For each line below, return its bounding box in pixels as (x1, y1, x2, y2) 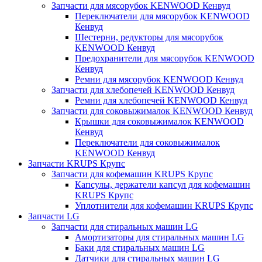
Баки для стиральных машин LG (75, 242, 205, 253)
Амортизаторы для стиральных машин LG (75, 232, 244, 242)
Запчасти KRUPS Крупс (28, 158, 125, 168)
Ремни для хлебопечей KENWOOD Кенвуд (75, 95, 247, 105)
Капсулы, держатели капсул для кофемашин (75, 179, 250, 189)
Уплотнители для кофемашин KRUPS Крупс (75, 200, 253, 211)
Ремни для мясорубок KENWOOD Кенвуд (75, 74, 243, 84)
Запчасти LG (28, 211, 80, 221)
